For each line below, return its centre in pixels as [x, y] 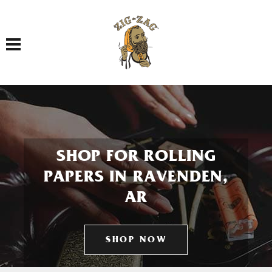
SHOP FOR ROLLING [136, 158]
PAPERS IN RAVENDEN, [136, 178]
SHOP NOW [136, 241]
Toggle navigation [33, 37]
